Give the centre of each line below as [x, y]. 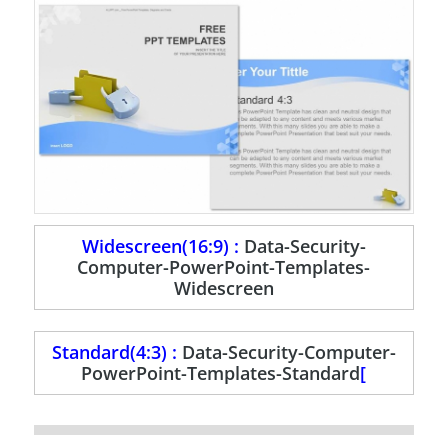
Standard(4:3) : [116, 352]
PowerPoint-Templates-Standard [221, 373]
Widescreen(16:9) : [162, 246]
